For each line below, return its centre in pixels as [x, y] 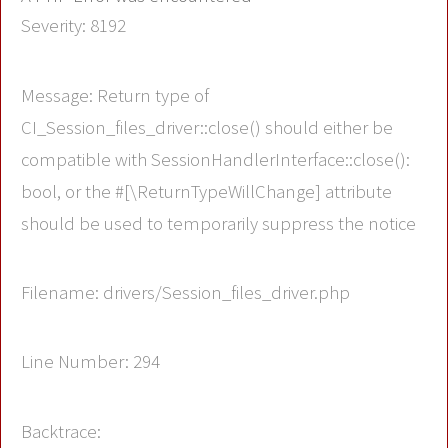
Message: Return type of [115, 95]
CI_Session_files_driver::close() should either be [207, 127]
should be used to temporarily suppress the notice [218, 223]
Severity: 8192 [73, 26]
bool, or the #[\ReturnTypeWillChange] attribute [206, 191]
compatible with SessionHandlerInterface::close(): [215, 159]
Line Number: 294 [90, 362]
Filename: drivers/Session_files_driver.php [185, 292]
